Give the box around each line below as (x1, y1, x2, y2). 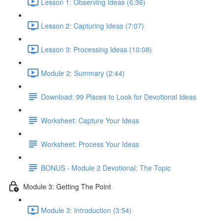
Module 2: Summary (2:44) (41, 68, 125, 78)
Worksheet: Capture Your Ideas (41, 115, 139, 125)
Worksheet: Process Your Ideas (41, 139, 139, 149)
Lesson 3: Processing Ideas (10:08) (41, 44, 152, 54)
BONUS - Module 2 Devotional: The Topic (41, 162, 171, 173)
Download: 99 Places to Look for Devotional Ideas (41, 91, 196, 102)
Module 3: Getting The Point (23, 181, 111, 191)
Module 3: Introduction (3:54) (41, 205, 132, 215)
